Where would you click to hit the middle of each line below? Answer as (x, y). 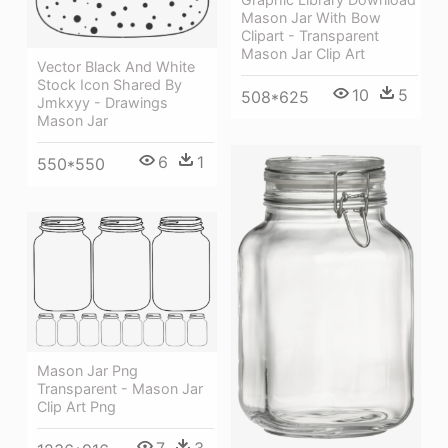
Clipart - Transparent (310, 35)
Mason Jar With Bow (311, 17)
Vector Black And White (116, 66)
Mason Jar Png (87, 370)
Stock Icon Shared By (109, 84)
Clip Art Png (76, 406)
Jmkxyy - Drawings (102, 102)
